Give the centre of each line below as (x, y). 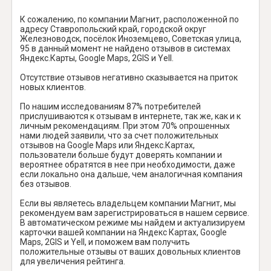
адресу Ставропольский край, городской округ (113, 29)
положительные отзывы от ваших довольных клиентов (130, 251)
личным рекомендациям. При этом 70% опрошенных (125, 126)
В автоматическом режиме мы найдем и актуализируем (132, 222)
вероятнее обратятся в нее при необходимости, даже (128, 164)
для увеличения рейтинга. (73, 261)
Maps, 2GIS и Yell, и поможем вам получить (105, 242)
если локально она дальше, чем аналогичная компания (131, 174)
